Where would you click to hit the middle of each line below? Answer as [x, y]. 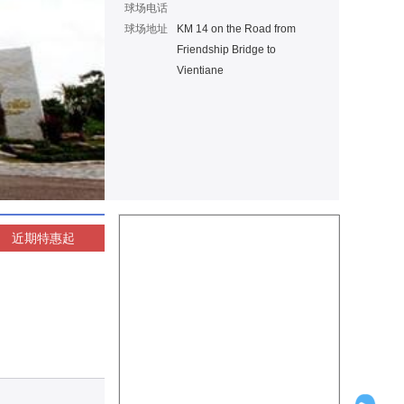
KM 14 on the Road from [236, 29]
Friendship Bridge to [226, 50]
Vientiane [200, 70]
